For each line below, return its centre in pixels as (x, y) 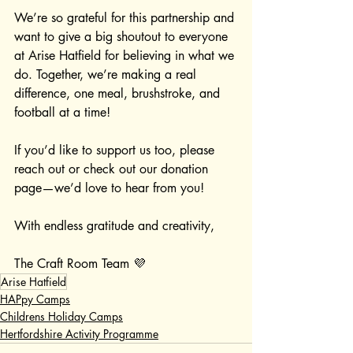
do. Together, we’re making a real (107, 74)
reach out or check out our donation (113, 169)
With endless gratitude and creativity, (114, 225)
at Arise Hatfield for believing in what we (126, 55)
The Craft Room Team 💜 (80, 263)
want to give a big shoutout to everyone (123, 36)
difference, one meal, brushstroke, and (119, 93)
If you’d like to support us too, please (116, 150)
